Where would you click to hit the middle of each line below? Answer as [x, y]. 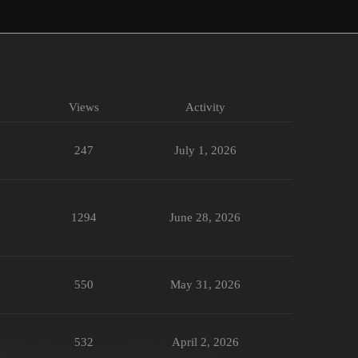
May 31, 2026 [205, 285]
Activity [205, 107]
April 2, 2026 [205, 342]
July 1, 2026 [205, 151]
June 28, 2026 [205, 218]
